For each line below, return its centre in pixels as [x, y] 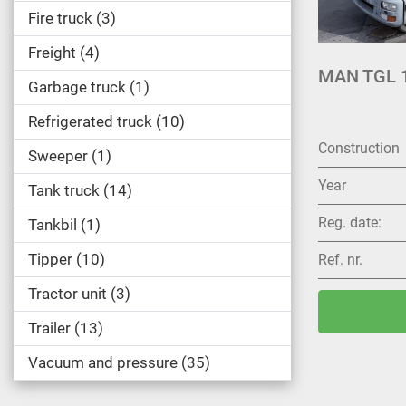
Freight [52, 53]
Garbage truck [77, 87]
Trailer [49, 328]
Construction [359, 149]
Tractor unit [68, 294]
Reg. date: [350, 223]
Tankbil [53, 225]
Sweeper [58, 156]
